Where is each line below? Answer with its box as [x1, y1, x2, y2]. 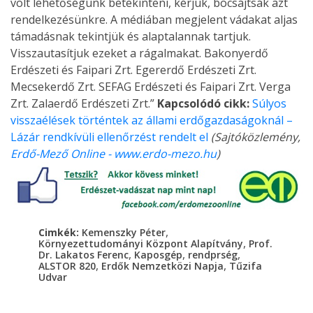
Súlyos [252, 96, 286, 112]
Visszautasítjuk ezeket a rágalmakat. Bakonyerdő [10, 45, 268, 61]
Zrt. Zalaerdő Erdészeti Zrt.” [10, 96, 157, 112]
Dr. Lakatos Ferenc [38, 248, 129, 262]
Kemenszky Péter [82, 226, 166, 240]
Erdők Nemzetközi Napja [101, 259, 224, 273]
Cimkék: [38, 226, 82, 240]
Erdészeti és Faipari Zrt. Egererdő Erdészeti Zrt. [10, 62, 256, 78]
